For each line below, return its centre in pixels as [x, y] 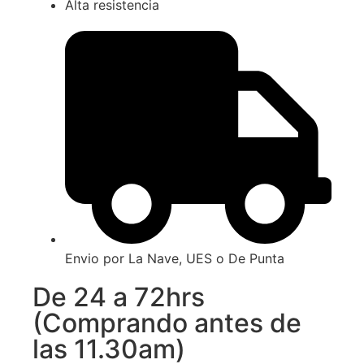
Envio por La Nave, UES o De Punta [175, 259]
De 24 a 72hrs [119, 297]
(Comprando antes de [167, 323]
